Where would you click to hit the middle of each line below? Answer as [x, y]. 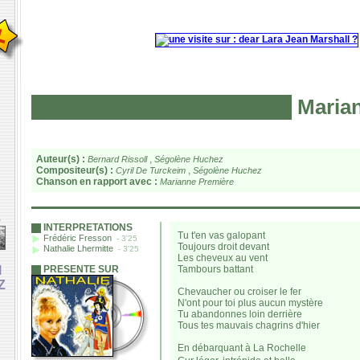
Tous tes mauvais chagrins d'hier [249, 325]
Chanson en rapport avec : [97, 182]
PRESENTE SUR [81, 269]
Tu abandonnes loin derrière [240, 314]
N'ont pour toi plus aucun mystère [250, 303]
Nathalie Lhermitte [78, 249]
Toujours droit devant [223, 247]
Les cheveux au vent [223, 258]
